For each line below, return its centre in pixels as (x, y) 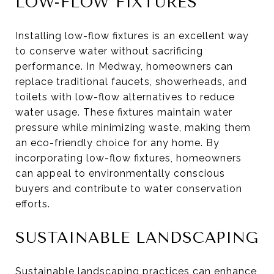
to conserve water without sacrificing (109, 51)
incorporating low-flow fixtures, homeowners (128, 158)
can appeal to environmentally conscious (120, 173)
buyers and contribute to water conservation (129, 188)
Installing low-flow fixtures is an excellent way (132, 35)
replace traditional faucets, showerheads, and (131, 81)
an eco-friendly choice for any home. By (117, 143)
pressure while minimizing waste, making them (133, 127)
